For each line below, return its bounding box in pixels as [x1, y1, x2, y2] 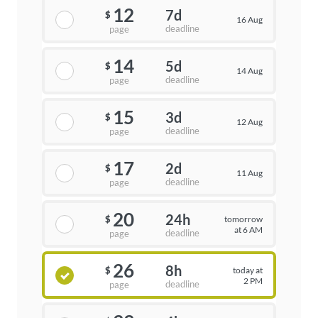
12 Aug [236, 116, 263, 128]
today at [232, 264, 263, 275]
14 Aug [236, 65, 263, 77]
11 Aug [236, 168, 263, 179]
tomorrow [224, 213, 263, 224]
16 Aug [236, 14, 263, 26]
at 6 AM [234, 224, 263, 235]
